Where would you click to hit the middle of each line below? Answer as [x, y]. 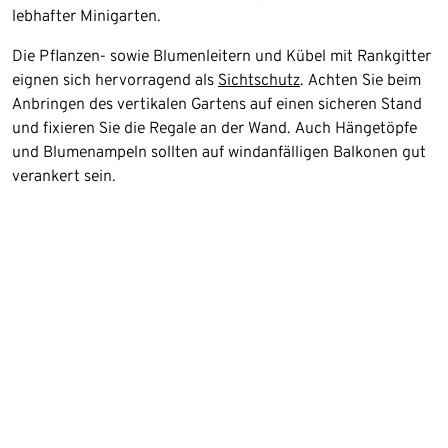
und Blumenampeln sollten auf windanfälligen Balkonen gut [219, 151]
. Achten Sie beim [360, 79]
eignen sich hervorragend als [115, 79]
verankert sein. [64, 175]
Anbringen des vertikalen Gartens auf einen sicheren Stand [217, 103]
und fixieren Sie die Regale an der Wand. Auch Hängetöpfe [214, 127]
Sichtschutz [259, 79]
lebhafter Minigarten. [86, 15]
